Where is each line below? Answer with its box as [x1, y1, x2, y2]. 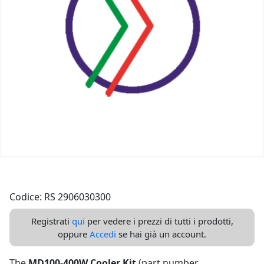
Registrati [31, 215, 72, 227]
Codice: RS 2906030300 [9, 190, 111, 203]
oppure [58, 228, 90, 240]
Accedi [90, 228, 116, 240]
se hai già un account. [116, 228, 206, 240]
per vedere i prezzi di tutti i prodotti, [84, 215, 233, 227]
